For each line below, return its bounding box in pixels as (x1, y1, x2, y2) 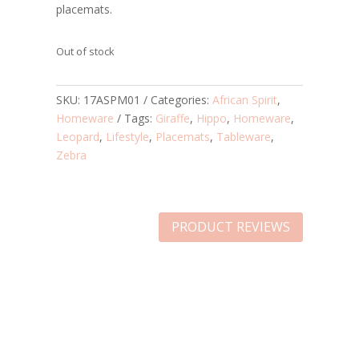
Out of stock (56, 43, 115, 58)
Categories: (151, 91, 212, 107)
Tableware (216, 128, 271, 144)
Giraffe (155, 110, 190, 126)
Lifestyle (106, 128, 149, 144)
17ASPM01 (83, 91, 140, 107)
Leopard (56, 128, 99, 144)
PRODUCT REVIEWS (171, 217, 290, 236)
